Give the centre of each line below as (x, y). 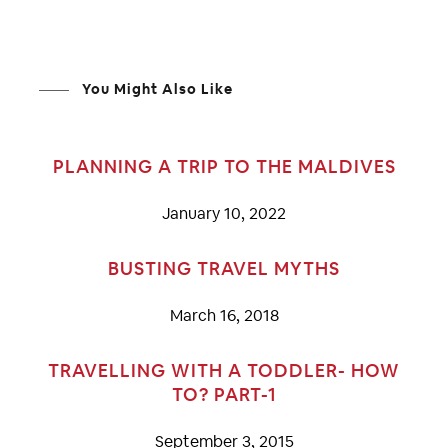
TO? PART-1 (224, 394)
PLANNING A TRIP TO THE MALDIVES (224, 166)
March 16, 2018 (224, 315)
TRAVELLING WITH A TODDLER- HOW (224, 370)
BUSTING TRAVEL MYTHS (224, 268)
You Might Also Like (155, 88)
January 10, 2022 (224, 213)
